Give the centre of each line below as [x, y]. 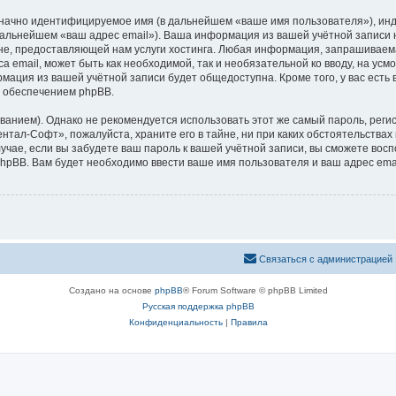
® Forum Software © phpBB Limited [255, 290]
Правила [249, 322]
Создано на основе [111, 290]
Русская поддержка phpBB [198, 306]
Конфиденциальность [175, 322]
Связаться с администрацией [326, 259]
